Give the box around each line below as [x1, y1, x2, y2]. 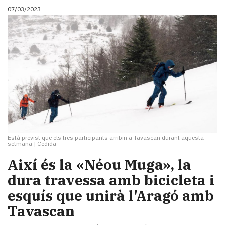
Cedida [37, 139, 56, 147]
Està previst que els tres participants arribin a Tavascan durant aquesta [8, 133, 204, 141]
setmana [8, 139, 32, 147]
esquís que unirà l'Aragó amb [8, 186, 214, 205]
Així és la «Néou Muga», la [8, 155, 191, 174]
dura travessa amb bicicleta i [8, 170, 214, 189]
